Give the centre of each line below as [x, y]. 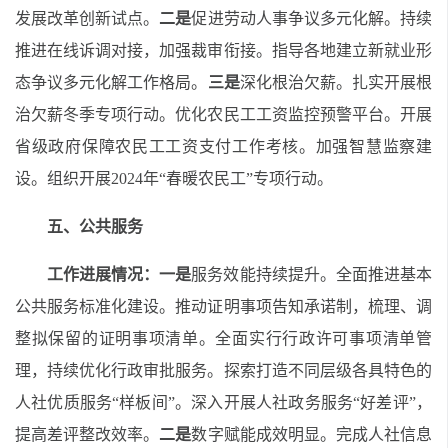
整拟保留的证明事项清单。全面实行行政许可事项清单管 [223, 338]
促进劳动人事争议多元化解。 [295, 18]
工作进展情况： [103, 274]
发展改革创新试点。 [87, 18]
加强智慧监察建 [373, 146]
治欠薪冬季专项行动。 [95, 114]
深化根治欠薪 [287, 82]
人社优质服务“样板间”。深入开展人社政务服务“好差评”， [223, 402]
